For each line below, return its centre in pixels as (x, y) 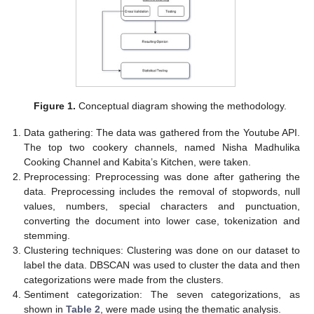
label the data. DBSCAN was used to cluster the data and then (162, 265)
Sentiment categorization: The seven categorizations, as (162, 295)
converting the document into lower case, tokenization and (162, 221)
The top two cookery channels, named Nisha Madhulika (162, 148)
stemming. (47, 236)
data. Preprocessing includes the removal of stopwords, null (162, 192)
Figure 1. (54, 106)
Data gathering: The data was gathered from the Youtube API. (162, 133)
